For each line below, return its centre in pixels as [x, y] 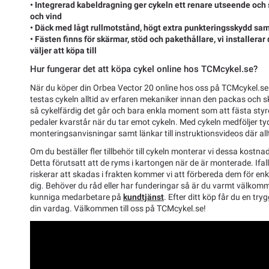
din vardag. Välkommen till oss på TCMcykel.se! [118, 209]
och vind [46, 16]
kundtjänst [144, 197]
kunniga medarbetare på [77, 197]
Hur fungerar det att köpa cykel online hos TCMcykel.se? [144, 69]
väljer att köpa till [64, 50]
